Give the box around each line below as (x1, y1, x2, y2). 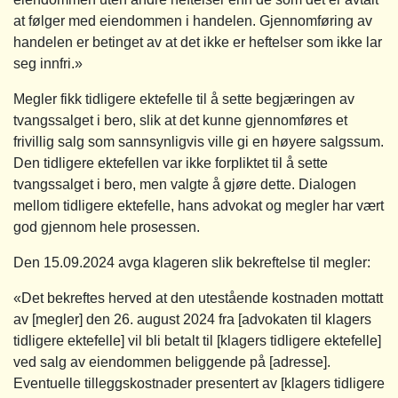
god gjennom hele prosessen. (13, 219, 200, 235)
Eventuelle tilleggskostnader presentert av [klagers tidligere (13, 375, 385, 391)
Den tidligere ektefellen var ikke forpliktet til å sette (13, 155, 328, 171)
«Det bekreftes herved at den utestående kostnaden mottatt (13, 290, 383, 306)
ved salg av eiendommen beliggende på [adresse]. (13, 354, 330, 370)
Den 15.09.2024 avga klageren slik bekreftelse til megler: (13, 254, 370, 270)
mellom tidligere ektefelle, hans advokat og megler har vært (13, 197, 384, 213)
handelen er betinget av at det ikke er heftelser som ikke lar (13, 34, 382, 50)
